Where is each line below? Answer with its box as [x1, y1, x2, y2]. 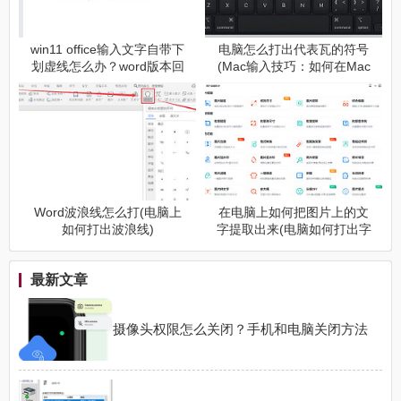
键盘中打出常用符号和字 [225, 76, 363, 91]
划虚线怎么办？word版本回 [30, 59, 184, 74]
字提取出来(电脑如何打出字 [216, 222, 371, 237]
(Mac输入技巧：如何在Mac [217, 59, 371, 74]
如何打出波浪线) [61, 222, 154, 237]
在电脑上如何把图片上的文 [218, 205, 369, 220]
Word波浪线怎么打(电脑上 [33, 205, 182, 220]
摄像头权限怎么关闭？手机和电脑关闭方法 [113, 321, 368, 337]
